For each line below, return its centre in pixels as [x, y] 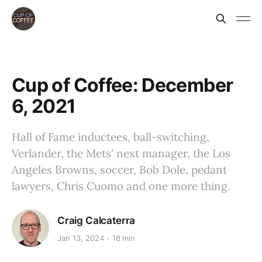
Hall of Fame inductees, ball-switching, [111, 137]
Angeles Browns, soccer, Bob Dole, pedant [119, 170]
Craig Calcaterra [96, 220]
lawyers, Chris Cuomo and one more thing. [121, 186]
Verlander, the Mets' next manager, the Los [121, 153]
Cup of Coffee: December [123, 85]
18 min [124, 238]
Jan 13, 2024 [81, 238]
